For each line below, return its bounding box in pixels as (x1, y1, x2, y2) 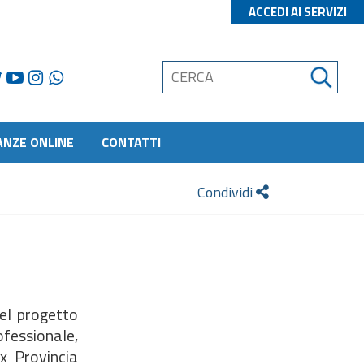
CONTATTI (102, 132, 161, 152)
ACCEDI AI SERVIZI (248, 2, 347, 21)
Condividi (197, 181, 256, 203)
